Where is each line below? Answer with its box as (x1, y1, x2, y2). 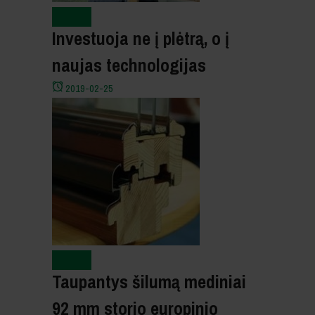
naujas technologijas (52, 49, 206, 82)
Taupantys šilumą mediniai (52, 265, 246, 299)
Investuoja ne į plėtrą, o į (52, 22, 229, 56)
